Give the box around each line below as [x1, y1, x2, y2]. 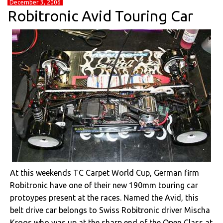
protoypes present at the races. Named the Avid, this [10, 193, 199, 202]
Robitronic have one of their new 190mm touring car [10, 181, 198, 190]
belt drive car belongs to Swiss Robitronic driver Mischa [10, 206, 210, 215]
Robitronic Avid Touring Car [7, 7, 193, 24]
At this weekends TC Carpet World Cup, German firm [10, 168, 199, 177]
